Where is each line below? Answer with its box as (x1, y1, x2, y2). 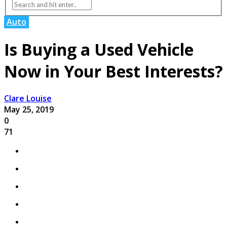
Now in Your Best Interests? (4, 60, 223, 82)
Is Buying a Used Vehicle (4, 38, 194, 60)
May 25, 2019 (4, 104, 54, 116)
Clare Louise (4, 93, 52, 104)
